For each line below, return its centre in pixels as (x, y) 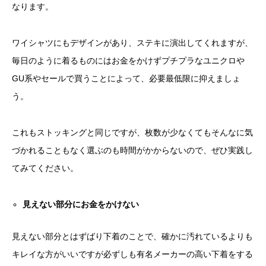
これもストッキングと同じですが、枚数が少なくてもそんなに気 (132, 132)
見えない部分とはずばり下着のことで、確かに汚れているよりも (132, 236)
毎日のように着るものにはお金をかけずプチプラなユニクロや (128, 61)
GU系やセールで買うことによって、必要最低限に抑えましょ (126, 79)
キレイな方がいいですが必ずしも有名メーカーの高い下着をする (132, 254)
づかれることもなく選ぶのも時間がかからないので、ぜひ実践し (132, 150)
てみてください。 (45, 168)
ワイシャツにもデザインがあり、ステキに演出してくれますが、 (132, 43)
